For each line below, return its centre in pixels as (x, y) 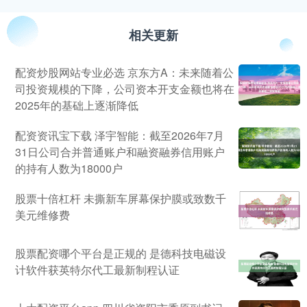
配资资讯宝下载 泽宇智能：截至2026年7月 (120, 136)
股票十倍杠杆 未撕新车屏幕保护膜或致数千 (121, 199)
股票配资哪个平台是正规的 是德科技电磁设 (121, 254)
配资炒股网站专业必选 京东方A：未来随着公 (124, 73)
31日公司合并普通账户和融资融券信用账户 (120, 152)
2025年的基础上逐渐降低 (77, 106)
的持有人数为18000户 (69, 169)
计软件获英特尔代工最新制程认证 (97, 270)
